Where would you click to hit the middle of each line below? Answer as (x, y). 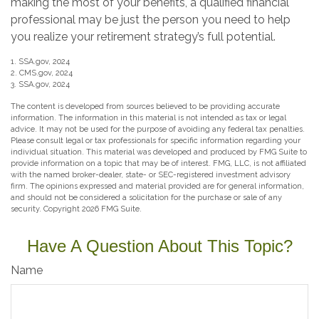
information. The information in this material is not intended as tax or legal (148, 117)
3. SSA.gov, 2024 (40, 84)
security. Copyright (46, 209)
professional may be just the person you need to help (151, 19)
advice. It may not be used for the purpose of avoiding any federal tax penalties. (158, 129)
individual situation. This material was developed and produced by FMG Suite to (159, 152)
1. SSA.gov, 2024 (40, 61)
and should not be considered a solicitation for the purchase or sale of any (146, 197)
